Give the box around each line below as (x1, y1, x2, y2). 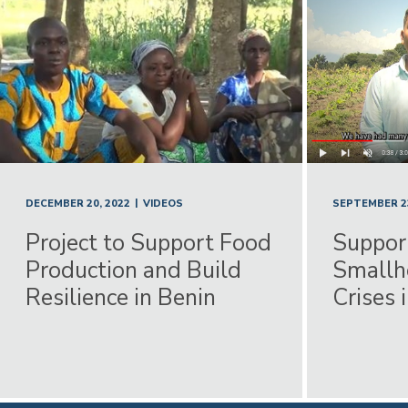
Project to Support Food (25, 227, 272, 259)
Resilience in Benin (25, 281, 217, 313)
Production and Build (25, 254, 242, 286)
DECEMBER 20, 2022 (25, 196, 131, 210)
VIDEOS (143, 196, 184, 210)
